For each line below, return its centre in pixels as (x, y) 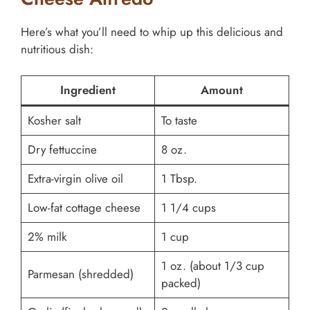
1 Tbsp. (179, 179)
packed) (181, 283)
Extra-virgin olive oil (75, 179)
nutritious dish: (57, 49)
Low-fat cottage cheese (84, 208)
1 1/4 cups (188, 208)
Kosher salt (54, 120)
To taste (179, 120)
